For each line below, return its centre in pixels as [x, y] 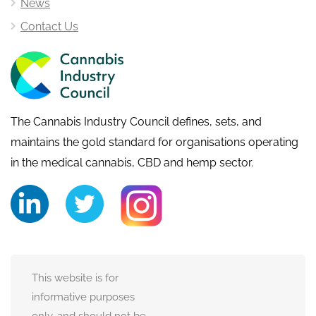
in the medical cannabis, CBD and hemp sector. [132, 162]
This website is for [75, 278]
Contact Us [49, 27]
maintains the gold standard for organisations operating [154, 142]
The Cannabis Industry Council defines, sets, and [136, 121]
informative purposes [83, 297]
